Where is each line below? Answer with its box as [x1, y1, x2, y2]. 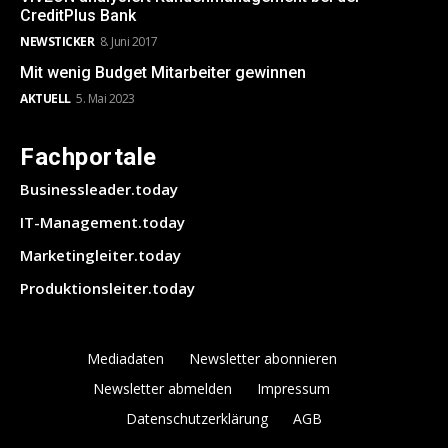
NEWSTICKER [20, 33, 94, 51]
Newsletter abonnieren [188, 349, 337, 369]
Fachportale [20, 143, 157, 172]
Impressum [257, 379, 330, 399]
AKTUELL [20, 90, 71, 108]
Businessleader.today [20, 179, 178, 200]
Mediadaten [86, 349, 164, 369]
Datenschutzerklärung [126, 409, 268, 429]
